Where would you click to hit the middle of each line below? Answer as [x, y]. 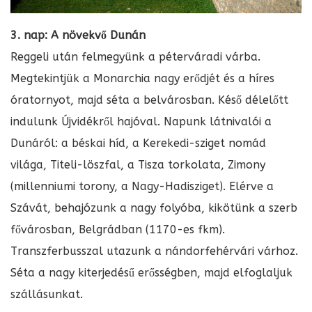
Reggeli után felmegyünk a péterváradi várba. [135, 56]
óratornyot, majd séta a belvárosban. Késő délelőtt [149, 100]
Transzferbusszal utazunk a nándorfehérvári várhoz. [154, 251]
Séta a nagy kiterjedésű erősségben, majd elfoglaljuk [151, 272]
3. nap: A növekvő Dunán [78, 35]
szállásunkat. [47, 294]
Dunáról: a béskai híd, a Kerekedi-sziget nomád [138, 143]
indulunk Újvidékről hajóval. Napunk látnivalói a [141, 121]
